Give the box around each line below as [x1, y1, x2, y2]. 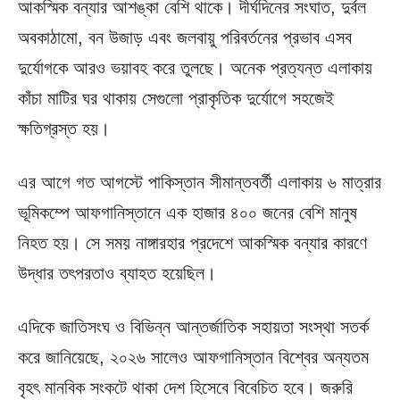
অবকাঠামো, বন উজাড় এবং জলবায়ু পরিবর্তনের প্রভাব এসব [18, 27, 352, 47]
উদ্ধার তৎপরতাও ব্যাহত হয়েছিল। [18, 262, 216, 283]
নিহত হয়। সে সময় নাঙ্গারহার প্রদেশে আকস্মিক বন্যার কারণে [18, 232, 367, 253]
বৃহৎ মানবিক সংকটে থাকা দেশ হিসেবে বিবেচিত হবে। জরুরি [18, 377, 353, 397]
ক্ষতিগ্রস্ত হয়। [18, 118, 110, 138]
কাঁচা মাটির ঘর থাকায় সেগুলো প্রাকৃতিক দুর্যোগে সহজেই [18, 87, 334, 108]
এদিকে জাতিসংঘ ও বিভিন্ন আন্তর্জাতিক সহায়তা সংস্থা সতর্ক [18, 316, 369, 337]
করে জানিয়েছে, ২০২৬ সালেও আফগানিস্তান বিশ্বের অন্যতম [18, 346, 369, 367]
